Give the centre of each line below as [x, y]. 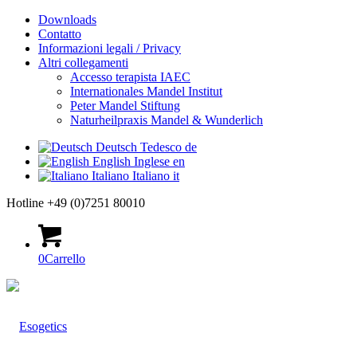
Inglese [152, 161]
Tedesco [161, 147]
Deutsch [116, 147]
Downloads [67, 20]
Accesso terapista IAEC [130, 77]
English [112, 161]
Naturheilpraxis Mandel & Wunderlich [167, 120]
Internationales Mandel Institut [146, 91]
